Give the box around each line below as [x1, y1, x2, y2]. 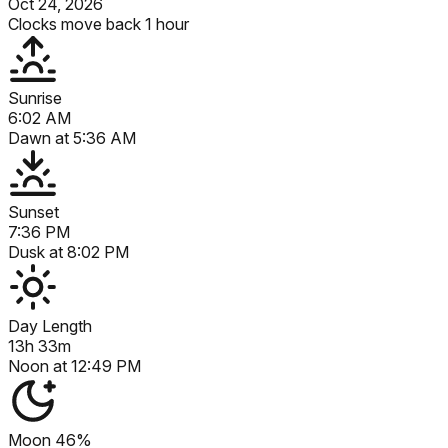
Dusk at [8, 241, 67, 262]
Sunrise [8, 87, 62, 108]
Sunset [8, 201, 59, 222]
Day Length [8, 315, 92, 336]
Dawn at [8, 127, 73, 148]
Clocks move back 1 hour [8, 13, 189, 34]
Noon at [8, 355, 71, 376]
